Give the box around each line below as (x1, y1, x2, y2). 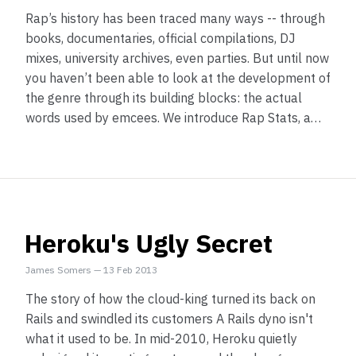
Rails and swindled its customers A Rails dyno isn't (25, 311, 313, 327)
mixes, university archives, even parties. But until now (25, 50, 329, 66)
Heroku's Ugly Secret (25, 226, 273, 260)
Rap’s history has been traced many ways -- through (25, 10, 325, 26)
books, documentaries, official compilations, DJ (25, 30, 296, 46)
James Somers (25, 264, 91, 276)
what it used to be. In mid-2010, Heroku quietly (25, 331, 297, 346)
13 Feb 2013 (103, 264, 157, 276)
